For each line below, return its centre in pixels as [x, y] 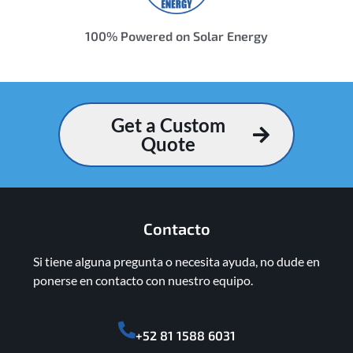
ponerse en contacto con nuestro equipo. [143, 281]
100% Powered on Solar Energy [176, 36]
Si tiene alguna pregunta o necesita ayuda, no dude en [176, 262]
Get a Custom [168, 125]
